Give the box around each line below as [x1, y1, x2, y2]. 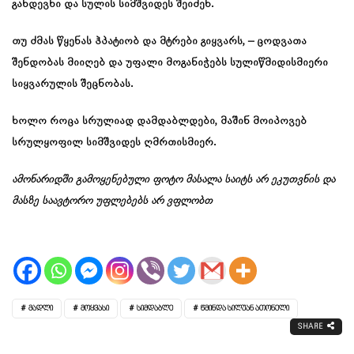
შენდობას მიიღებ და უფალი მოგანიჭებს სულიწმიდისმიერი [12, 56, 328, 68]
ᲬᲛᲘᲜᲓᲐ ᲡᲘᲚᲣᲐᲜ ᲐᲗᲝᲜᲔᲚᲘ [201, 303, 289, 313]
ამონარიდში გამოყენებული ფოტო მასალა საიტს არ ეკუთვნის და [12, 173, 335, 185]
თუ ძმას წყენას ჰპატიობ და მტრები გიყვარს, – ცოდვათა [12, 35, 307, 47]
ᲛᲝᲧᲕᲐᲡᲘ [81, 303, 109, 313]
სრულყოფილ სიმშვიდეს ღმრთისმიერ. [12, 136, 216, 148]
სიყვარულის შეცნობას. [12, 77, 133, 89]
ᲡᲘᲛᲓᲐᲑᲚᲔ [137, 303, 173, 313]
